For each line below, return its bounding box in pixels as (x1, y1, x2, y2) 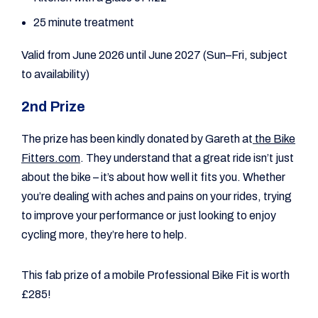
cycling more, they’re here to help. (21, 229, 187, 241)
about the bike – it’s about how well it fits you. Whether (21, 171, 285, 184)
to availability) (21, 68, 89, 81)
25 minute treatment (33, 16, 134, 29)
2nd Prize (21, 99, 85, 115)
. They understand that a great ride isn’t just (80, 152, 294, 165)
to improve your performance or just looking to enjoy (21, 209, 276, 222)
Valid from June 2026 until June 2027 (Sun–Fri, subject (21, 49, 287, 62)
